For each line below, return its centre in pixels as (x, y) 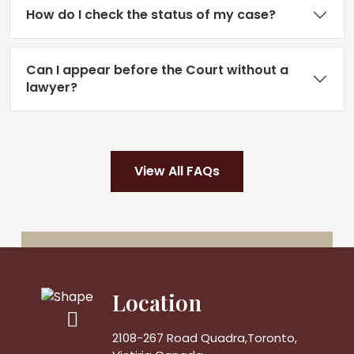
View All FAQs (177, 171)
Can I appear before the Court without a (157, 70)
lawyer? (52, 87)
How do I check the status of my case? (151, 14)
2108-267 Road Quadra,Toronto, (205, 337)
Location (157, 302)
